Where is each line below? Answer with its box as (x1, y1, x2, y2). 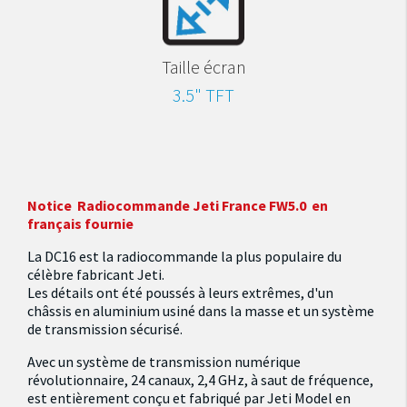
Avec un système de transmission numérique (27, 352, 301, 371)
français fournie (27, 214, 134, 233)
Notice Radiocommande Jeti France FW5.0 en (27, 196, 328, 214)
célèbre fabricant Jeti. (27, 265, 167, 283)
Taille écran (161, 55, 246, 78)
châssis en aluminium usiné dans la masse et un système (27, 302, 374, 320)
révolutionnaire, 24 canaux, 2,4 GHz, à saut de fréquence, (27, 371, 373, 389)
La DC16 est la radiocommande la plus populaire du (27, 247, 342, 265)
